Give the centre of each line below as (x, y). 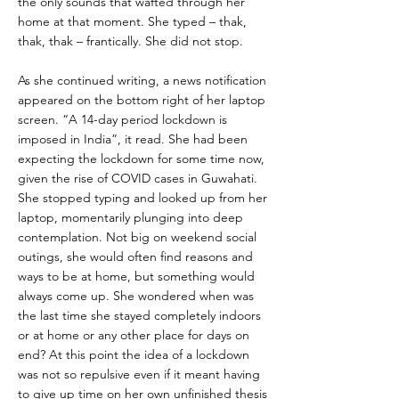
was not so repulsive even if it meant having (139, 374)
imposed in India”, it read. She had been (133, 139)
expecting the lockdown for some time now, (141, 159)
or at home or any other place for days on (134, 335)
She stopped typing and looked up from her (142, 198)
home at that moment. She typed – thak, (132, 21)
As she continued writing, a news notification (142, 80)
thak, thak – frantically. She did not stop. (130, 41)
